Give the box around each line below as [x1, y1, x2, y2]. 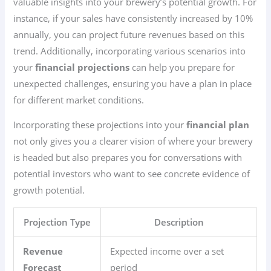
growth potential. [13, 184, 85, 197]
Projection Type [24, 215, 91, 228]
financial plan [186, 119, 250, 131]
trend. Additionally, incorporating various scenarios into [13, 44, 246, 57]
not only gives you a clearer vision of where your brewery [13, 135, 253, 148]
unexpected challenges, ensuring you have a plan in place [13, 77, 252, 90]
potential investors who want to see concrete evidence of [13, 168, 250, 180]
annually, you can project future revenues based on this [13, 28, 245, 41]
